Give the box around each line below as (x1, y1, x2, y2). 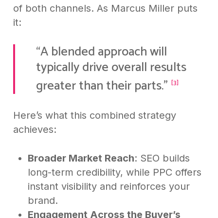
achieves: (13, 123, 56, 135)
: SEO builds (134, 152, 190, 164)
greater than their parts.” (36, 75, 171, 96)
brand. (27, 194, 58, 206)
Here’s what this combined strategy (13, 109, 176, 121)
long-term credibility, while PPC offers (27, 166, 201, 178)
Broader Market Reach (27, 152, 134, 164)
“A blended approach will (36, 41, 167, 63)
